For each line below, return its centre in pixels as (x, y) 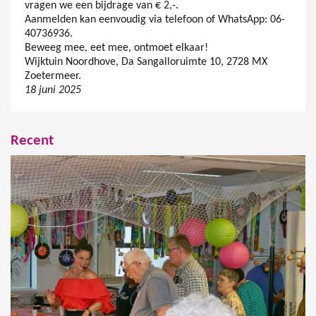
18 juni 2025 (53, 91)
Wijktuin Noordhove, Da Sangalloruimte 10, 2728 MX (146, 62)
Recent (32, 141)
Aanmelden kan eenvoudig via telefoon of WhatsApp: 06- (155, 20)
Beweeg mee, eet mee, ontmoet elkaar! (116, 48)
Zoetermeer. (53, 77)
